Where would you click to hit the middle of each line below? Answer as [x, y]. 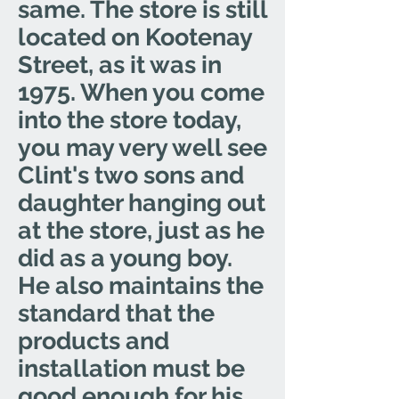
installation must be [131, 368]
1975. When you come [141, 92]
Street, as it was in [120, 65]
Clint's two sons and [131, 175]
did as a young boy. [125, 258]
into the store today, [130, 120]
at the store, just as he [141, 230]
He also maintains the [141, 285]
